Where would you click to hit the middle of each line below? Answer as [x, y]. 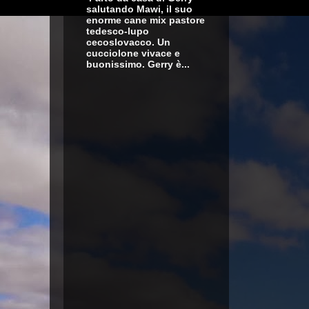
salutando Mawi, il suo [139, 9]
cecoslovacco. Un [128, 42]
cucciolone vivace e [133, 53]
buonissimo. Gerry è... [138, 64]
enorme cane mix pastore [145, 20]
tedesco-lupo [117, 31]
